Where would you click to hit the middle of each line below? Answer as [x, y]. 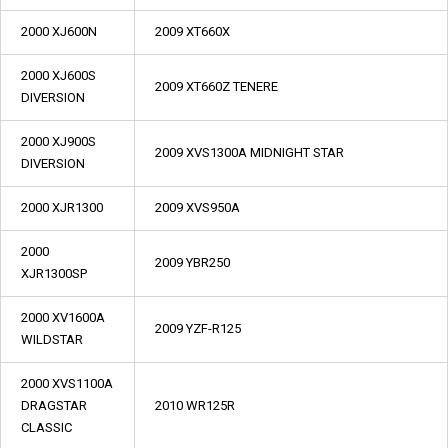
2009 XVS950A [197, 207]
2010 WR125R [195, 405]
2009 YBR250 [192, 262]
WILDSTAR [52, 339]
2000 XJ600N [59, 31]
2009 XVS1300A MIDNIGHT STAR [249, 152]
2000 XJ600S [58, 75]
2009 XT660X [192, 31]
